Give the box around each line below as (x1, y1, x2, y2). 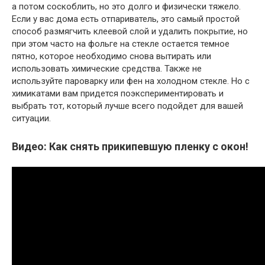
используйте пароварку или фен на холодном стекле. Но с (12, 75, 250, 86)
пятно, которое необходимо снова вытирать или (12, 50, 211, 62)
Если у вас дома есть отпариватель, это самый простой (12, 13, 240, 24)
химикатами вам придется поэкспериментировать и (12, 88, 224, 99)
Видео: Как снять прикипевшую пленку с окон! (12, 140, 248, 153)
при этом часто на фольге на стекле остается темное (12, 38, 230, 49)
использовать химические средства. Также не (12, 63, 202, 74)
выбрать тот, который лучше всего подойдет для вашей (12, 100, 243, 111)
